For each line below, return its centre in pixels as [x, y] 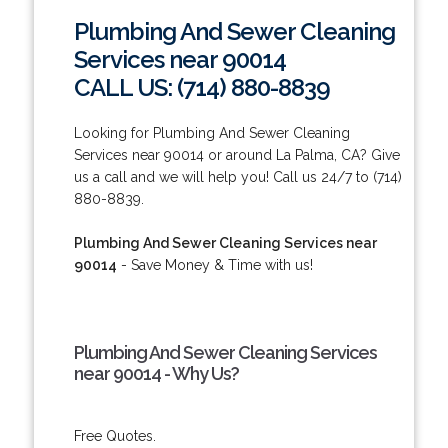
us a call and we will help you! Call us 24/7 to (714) [237, 176]
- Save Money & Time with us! [214, 264]
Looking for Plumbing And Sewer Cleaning [211, 132]
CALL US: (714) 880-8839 [201, 87]
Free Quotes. [114, 435]
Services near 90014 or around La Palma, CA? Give [236, 154]
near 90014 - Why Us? [156, 373]
